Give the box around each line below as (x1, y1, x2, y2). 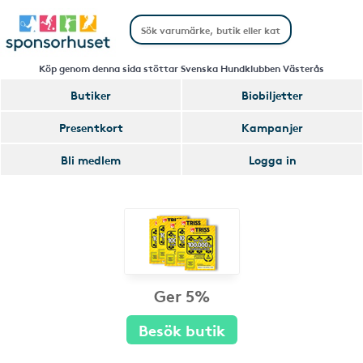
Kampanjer (241, 119, 303, 135)
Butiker (70, 87, 111, 103)
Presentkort (58, 119, 123, 135)
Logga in (248, 152, 297, 168)
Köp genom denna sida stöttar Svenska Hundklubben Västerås (39, 61, 324, 75)
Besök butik (138, 318, 225, 340)
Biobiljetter (241, 87, 303, 103)
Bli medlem (61, 152, 121, 168)
